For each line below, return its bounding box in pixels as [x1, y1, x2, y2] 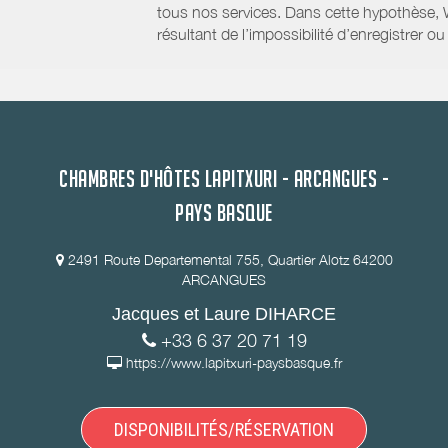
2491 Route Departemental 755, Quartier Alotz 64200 [67, 251, 393, 268]
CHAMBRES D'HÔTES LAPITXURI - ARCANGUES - [59, 165, 389, 192]
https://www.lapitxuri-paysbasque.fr [125, 354, 342, 371]
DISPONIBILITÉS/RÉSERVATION [114, 419, 334, 440]
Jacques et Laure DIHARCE [112, 304, 336, 324]
